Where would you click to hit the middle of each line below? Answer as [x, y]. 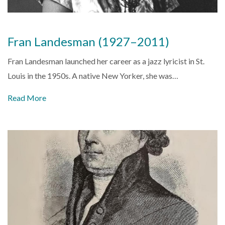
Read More [27, 98]
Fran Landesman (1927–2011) [88, 42]
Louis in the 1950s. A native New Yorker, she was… [93, 76]
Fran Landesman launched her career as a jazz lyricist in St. [106, 61]
